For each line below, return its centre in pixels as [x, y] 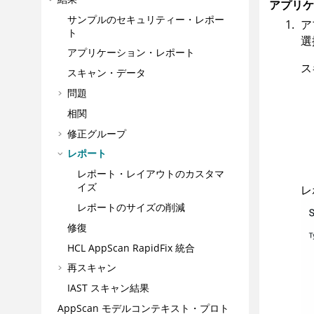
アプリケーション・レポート [131, 53]
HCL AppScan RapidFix [120, 247]
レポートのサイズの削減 [131, 207]
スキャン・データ [107, 73]
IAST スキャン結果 [108, 288]
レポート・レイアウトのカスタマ [151, 174]
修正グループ [97, 133]
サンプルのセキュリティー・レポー [146, 19]
